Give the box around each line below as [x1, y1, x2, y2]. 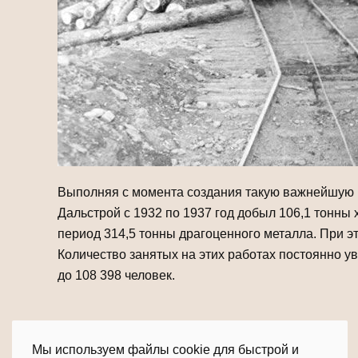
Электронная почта [134, 342, 213, 356]
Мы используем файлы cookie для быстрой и [32, 343, 299, 356]
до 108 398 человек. [58, 268, 175, 282]
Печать [72, 342, 101, 356]
